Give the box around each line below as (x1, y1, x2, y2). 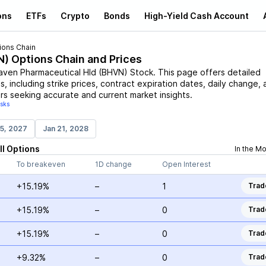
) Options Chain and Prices (4, 53, 142, 65)
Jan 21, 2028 (42, 124, 88, 133)
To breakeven (16, 160, 65, 169)
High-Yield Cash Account (144, 10, 249, 21)
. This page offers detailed (153, 67, 261, 77)
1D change (94, 160, 132, 169)
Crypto (61, 10, 90, 21)
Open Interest (161, 160, 211, 169)
